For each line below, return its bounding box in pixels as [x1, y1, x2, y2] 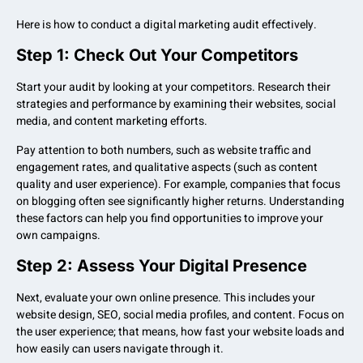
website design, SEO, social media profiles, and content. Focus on [16, 305, 344, 323]
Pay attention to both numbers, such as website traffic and [16, 141, 311, 159]
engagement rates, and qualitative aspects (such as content [16, 158, 318, 176]
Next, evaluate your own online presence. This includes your [16, 288, 315, 306]
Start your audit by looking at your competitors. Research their [16, 79, 331, 96]
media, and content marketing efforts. [16, 113, 207, 130]
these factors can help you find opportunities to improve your [16, 209, 323, 227]
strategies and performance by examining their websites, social [16, 96, 335, 113]
